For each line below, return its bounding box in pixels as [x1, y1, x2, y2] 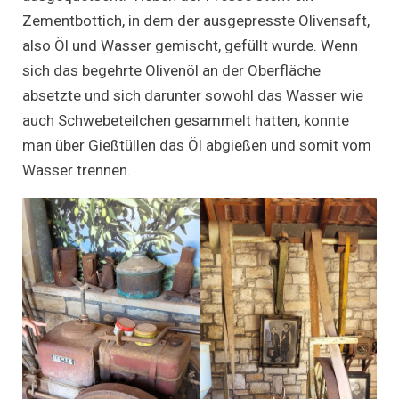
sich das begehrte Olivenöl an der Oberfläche [22, 61, 321, 79]
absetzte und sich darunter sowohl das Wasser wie [22, 85, 363, 104]
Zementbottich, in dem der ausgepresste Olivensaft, [22, 11, 370, 29]
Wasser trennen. [22, 160, 134, 179]
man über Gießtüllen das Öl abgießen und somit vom [22, 135, 371, 154]
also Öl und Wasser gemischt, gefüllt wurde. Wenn [22, 36, 358, 54]
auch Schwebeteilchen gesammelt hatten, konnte [22, 110, 349, 129]
